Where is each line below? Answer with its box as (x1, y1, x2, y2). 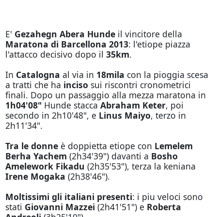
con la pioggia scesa (124, 69, 208, 80)
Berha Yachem (5, 150, 67, 162)
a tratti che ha (5, 79, 61, 91)
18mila (96, 69, 124, 80)
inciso (61, 79, 91, 91)
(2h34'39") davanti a (66, 150, 151, 162)
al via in (60, 69, 96, 80)
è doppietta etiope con (58, 140, 155, 152)
